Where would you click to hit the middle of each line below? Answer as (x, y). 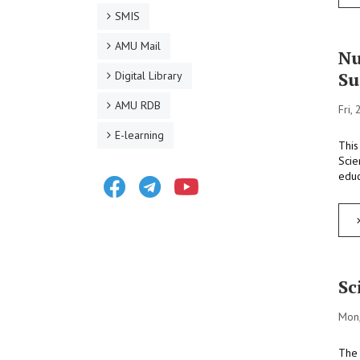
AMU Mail (138, 46)
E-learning (139, 135)
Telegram (190, 177)
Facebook (155, 177)
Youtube (225, 177)
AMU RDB (138, 105)
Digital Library (149, 76)
